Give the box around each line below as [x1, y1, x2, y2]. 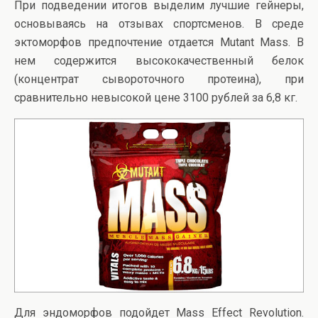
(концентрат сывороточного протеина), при [14, 72, 304, 87]
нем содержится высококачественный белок [14, 54, 304, 68]
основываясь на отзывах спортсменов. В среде [14, 17, 304, 31]
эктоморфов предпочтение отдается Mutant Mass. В [14, 35, 304, 50]
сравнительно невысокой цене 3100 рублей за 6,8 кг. [14, 91, 297, 105]
